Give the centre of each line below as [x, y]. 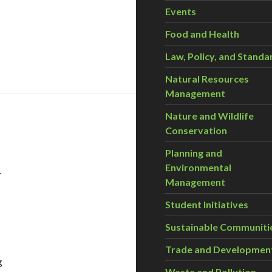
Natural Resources [207, 79]
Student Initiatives [207, 204]
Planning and [194, 153]
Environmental [198, 167]
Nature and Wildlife [209, 116]
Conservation [196, 130]
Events [181, 11]
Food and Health [202, 34]
